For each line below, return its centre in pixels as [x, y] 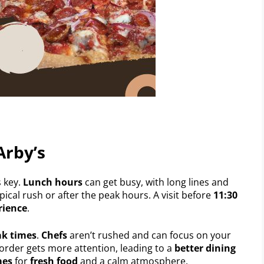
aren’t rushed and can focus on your [149, 235]
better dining [205, 248]
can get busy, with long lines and [156, 182]
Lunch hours [53, 182]
